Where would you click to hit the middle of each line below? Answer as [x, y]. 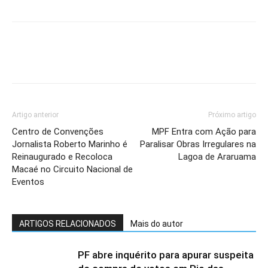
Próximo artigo [232, 115]
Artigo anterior [35, 115]
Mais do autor [157, 223]
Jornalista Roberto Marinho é [70, 144]
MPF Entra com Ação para [204, 131]
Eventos [28, 182]
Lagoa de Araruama [217, 156]
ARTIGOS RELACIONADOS [68, 223]
